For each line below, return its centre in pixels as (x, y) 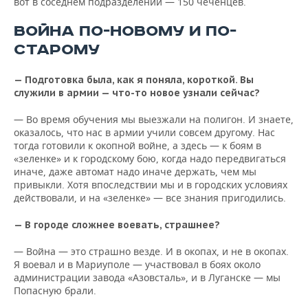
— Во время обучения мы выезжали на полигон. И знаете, (154, 119)
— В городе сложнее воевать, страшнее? (117, 225)
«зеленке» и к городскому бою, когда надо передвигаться (150, 158)
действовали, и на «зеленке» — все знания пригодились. (150, 198)
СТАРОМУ (57, 50)
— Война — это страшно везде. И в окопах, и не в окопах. (151, 251)
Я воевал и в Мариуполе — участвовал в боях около (137, 264)
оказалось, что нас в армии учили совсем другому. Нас (144, 132)
